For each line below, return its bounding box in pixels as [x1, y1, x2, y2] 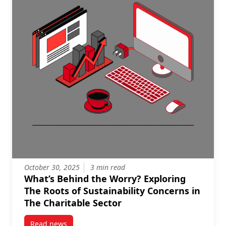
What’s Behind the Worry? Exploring [24, 173, 186, 185]
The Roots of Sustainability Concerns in [24, 185, 200, 197]
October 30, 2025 [24, 162, 80, 172]
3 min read [90, 162, 125, 172]
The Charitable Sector [24, 197, 122, 209]
